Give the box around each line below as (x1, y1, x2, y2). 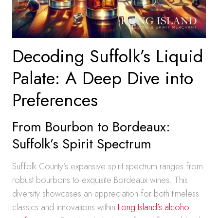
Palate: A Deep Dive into (12, 65, 193, 91)
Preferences (12, 87, 98, 113)
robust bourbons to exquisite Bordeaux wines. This (12, 174, 188, 186)
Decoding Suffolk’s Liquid (12, 43, 203, 69)
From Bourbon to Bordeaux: (12, 117, 170, 137)
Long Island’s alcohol (118, 201, 191, 214)
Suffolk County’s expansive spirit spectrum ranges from (12, 160, 203, 173)
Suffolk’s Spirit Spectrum (12, 134, 151, 154)
